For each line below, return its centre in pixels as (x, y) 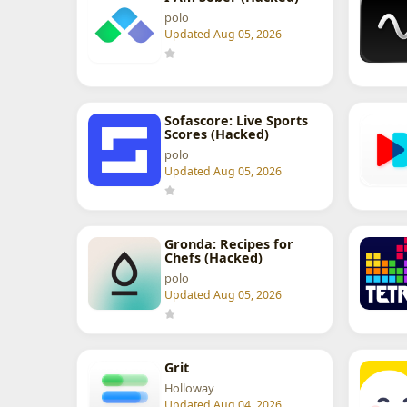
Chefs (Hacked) (214, 258)
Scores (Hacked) (217, 134)
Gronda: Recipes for (229, 244)
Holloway (190, 388)
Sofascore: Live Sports (237, 121)
